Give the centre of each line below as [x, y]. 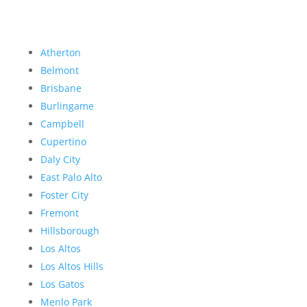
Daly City [60, 160]
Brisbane [61, 88]
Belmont [59, 71]
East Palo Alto [71, 177]
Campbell [62, 124]
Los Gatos [62, 284]
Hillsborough [70, 231]
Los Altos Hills [72, 267]
